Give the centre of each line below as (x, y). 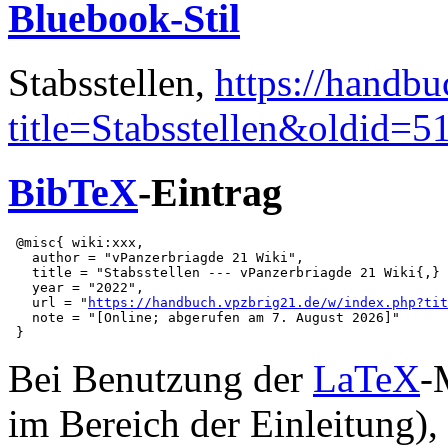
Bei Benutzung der (160, 378)
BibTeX (73, 193)
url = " (48, 302)
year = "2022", (76, 287)
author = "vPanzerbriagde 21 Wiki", (156, 257)
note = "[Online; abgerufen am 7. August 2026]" (204, 317)
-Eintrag (210, 193)
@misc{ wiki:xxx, (76, 242)
